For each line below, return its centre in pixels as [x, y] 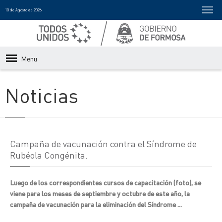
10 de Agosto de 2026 [23, 10]
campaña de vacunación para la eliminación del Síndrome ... [96, 204]
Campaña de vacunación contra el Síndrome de [103, 143]
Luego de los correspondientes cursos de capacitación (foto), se [106, 182]
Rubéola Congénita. [49, 155]
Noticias [42, 95]
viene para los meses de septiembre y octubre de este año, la [100, 193]
